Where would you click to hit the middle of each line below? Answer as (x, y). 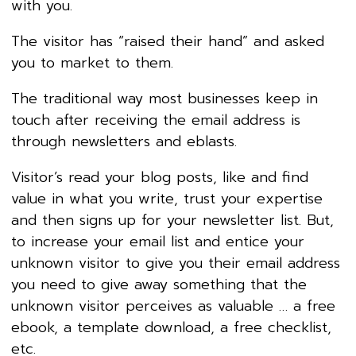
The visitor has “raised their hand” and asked (168, 42)
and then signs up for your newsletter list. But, (172, 221)
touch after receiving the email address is (156, 120)
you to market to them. (92, 63)
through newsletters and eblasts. (124, 142)
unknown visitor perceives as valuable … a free (173, 306)
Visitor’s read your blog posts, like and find (160, 178)
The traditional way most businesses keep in (164, 99)
